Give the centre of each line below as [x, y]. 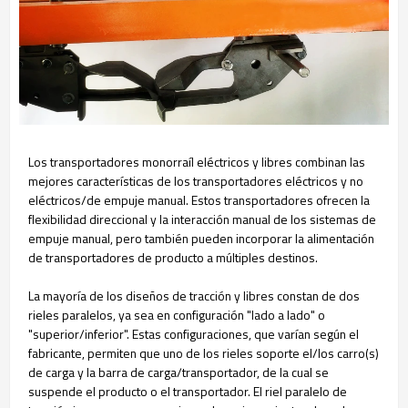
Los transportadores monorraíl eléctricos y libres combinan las [197, 161]
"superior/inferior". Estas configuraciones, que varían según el [194, 333]
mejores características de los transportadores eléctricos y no [196, 180]
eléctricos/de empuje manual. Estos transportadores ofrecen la [199, 199]
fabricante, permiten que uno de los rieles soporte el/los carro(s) [204, 352]
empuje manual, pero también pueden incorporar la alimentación [201, 238]
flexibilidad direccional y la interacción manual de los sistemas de [202, 219]
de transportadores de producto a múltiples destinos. [173, 257]
